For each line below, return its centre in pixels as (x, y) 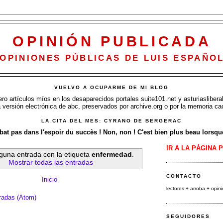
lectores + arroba (186, 189)
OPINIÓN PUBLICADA (112, 41)
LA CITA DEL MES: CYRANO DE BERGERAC (111, 121)
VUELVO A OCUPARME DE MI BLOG (111, 88)
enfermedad (111, 155)
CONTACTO (184, 176)
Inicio (49, 180)
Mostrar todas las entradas (51, 163)
